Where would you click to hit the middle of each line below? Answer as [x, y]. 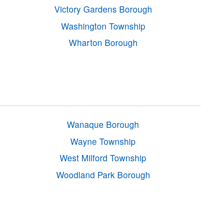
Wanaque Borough [103, 124]
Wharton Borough [103, 43]
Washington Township [103, 26]
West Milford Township [103, 158]
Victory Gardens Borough [103, 9]
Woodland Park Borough [103, 174]
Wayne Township [103, 141]
